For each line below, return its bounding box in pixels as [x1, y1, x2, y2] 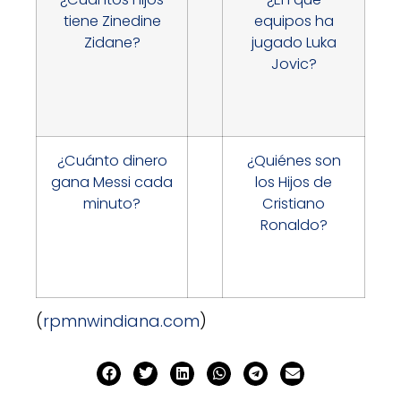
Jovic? [270, 54, 317, 75]
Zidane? [83, 32, 141, 54]
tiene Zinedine [63, 11, 161, 32]
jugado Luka [251, 32, 337, 54]
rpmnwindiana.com [43, 310, 200, 333]
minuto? [83, 193, 141, 215]
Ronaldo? [260, 215, 328, 236]
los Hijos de [255, 172, 332, 193]
